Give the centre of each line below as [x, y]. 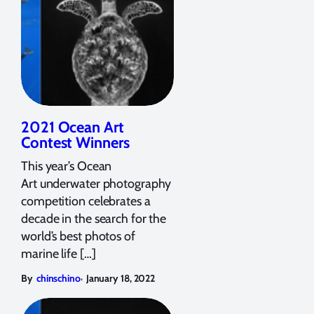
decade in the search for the [94, 218]
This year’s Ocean [67, 166]
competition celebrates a [86, 201]
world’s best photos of [78, 236]
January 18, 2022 [121, 278]
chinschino [58, 278]
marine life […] [59, 253]
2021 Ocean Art [73, 127]
